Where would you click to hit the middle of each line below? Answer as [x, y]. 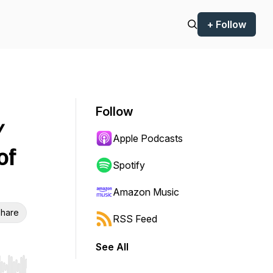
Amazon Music [146, 192]
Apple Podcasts [148, 138]
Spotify [129, 165]
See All [112, 247]
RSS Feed [135, 219]
